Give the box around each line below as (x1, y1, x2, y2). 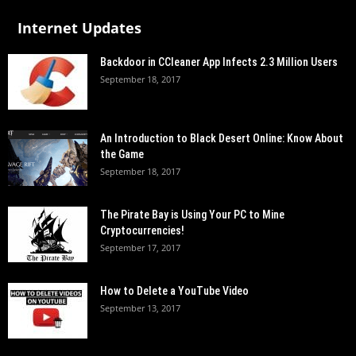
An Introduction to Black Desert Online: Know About (100, 132, 343, 145)
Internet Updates (17, 18, 141, 37)
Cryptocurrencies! (100, 224, 184, 237)
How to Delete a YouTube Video (100, 284, 249, 297)
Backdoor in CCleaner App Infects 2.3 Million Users (100, 56, 338, 68)
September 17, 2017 (100, 242, 180, 253)
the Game (100, 148, 144, 161)
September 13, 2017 (100, 302, 180, 314)
